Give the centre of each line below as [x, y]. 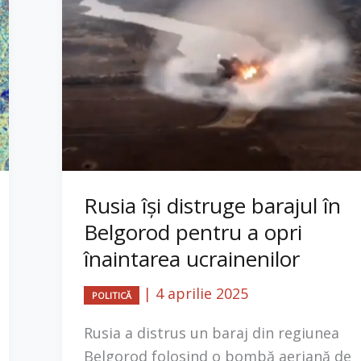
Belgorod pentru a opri [193, 232]
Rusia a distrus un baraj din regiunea [212, 333]
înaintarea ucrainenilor [192, 258]
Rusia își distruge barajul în [212, 205]
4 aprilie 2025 [202, 293]
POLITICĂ [112, 295]
